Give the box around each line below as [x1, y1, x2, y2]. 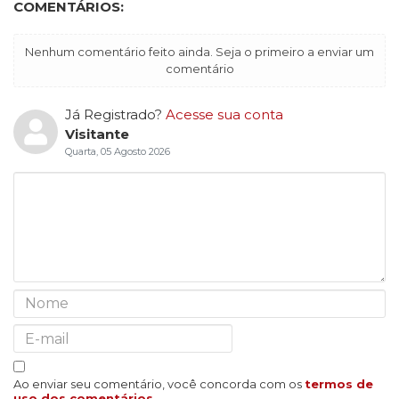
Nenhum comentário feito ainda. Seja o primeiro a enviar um [25, 45, 374, 60]
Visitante [64, 126, 129, 143]
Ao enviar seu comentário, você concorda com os [13, 376, 305, 391]
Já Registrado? [64, 106, 166, 124]
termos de [305, 376, 373, 391]
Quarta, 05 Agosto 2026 [64, 145, 170, 159]
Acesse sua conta [165, 106, 283, 124]
